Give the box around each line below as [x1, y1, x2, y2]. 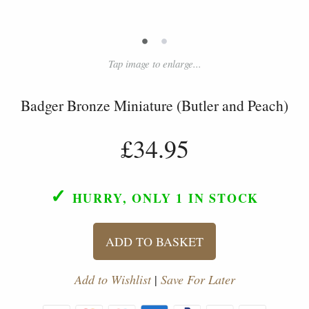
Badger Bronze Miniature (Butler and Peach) [21, 94, 288, 115]
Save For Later [160, 270, 235, 288]
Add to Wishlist [74, 270, 151, 288]
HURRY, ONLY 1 [72, 188, 183, 207]
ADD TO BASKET [106, 232, 203, 250]
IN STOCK [183, 188, 259, 207]
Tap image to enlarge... [108, 56, 201, 70]
